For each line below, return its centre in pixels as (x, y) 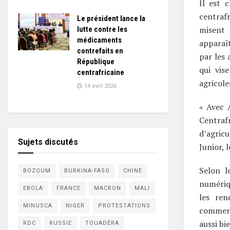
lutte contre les (102, 29)
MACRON (108, 188)
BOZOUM (37, 171)
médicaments (99, 40)
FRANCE (69, 188)
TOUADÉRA (102, 223)
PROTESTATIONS (124, 206)
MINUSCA (38, 206)
